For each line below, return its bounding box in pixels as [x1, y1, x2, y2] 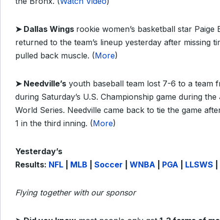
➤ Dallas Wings [15, 24, 76, 34]
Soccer [94, 160, 123, 169]
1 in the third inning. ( [15, 118, 93, 128]
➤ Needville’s [15, 79, 66, 88]
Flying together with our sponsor [15, 188, 136, 197]
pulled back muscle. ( [15, 51, 95, 60]
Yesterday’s [15, 146, 62, 156]
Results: [15, 160, 49, 169]
